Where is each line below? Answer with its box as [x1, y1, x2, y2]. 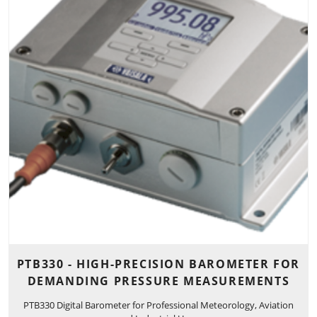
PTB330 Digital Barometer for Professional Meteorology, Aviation [23, 298, 294, 311]
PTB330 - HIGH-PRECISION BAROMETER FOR [16, 256, 301, 272]
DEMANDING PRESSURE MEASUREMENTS [27, 273, 290, 289]
